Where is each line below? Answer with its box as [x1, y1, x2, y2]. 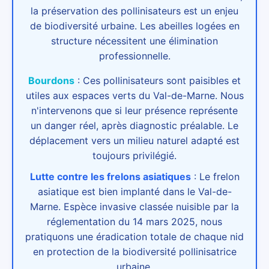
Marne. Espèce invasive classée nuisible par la [30, 200, 239, 213]
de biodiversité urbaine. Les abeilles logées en [29, 19, 240, 32]
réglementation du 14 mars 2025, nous [47, 215, 222, 228]
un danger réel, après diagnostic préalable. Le [31, 119, 238, 131]
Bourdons [28, 74, 74, 86]
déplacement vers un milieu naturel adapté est [29, 134, 240, 147]
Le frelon [199, 170, 240, 183]
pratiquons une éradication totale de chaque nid [25, 230, 244, 243]
